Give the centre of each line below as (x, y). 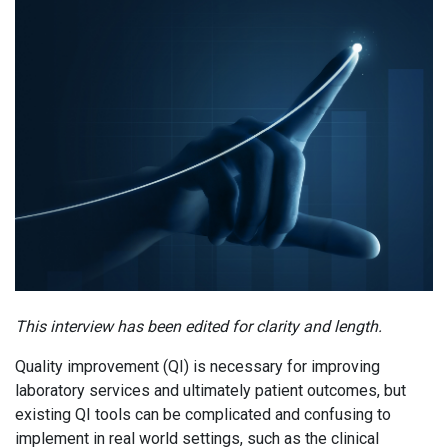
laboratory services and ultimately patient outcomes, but (210, 391)
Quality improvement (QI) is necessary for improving (197, 367)
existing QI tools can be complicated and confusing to (203, 415)
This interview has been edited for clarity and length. (202, 327)
